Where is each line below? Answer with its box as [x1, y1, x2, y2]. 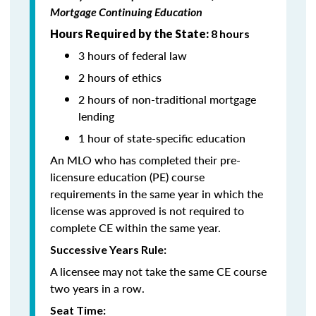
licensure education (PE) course [50, 169, 205, 185]
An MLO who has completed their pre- [50, 152, 241, 168]
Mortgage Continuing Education [50, 5, 202, 18]
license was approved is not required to [50, 202, 244, 219]
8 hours [211, 27, 252, 40]
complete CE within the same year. [50, 219, 221, 236]
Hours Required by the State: [50, 27, 211, 40]
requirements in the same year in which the [50, 186, 263, 202]
